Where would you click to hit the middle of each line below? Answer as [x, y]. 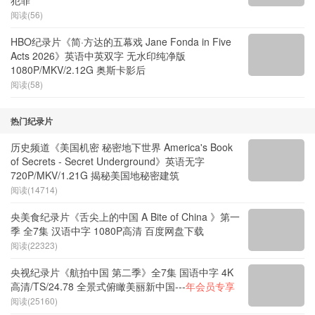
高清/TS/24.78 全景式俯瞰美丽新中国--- [98, 306]
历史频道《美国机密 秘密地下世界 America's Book [122, 167]
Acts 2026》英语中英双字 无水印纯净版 [98, 76]
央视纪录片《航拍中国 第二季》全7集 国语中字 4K [122, 292]
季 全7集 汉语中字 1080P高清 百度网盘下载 [107, 251]
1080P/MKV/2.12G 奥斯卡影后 [78, 90]
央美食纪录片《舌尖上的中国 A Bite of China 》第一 [125, 237]
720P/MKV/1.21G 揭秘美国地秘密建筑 [95, 195]
